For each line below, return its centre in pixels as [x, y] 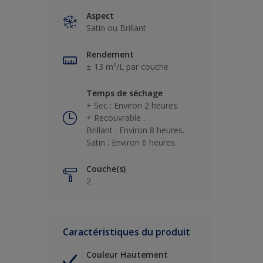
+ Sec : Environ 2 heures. [133, 106]
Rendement [110, 55]
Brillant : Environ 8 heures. [135, 130]
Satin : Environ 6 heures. [131, 143]
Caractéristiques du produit [127, 232]
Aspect [100, 16]
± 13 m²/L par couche [127, 67]
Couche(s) [106, 169]
